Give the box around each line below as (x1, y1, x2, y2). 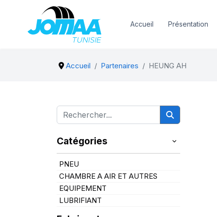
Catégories (57, 135, 108, 147)
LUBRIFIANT (59, 196, 102, 205)
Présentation (168, 20, 208, 28)
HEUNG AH (148, 61, 186, 70)
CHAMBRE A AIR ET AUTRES (59, 171, 157, 181)
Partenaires (100, 61, 139, 70)
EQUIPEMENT (59, 184, 107, 193)
